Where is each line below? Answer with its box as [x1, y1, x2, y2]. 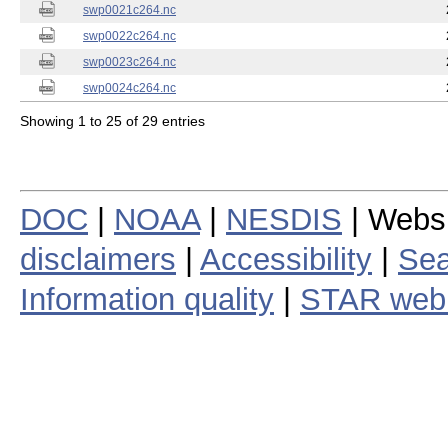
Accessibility [200, 241, 372, 277]
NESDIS [226, 201, 342, 237]
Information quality [20, 281, 274, 317]
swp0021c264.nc [83, 3, 176, 17]
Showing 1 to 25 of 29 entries [20, 112, 205, 129]
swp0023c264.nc [83, 55, 176, 69]
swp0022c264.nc [83, 29, 176, 43]
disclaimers [20, 241, 176, 277]
